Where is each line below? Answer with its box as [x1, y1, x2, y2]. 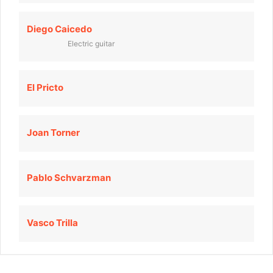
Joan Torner [27, 126, 80, 138]
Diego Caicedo [27, 23, 92, 35]
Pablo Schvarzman [27, 171, 111, 183]
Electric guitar [68, 38, 115, 48]
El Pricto [27, 81, 63, 93]
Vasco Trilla [27, 216, 78, 229]
